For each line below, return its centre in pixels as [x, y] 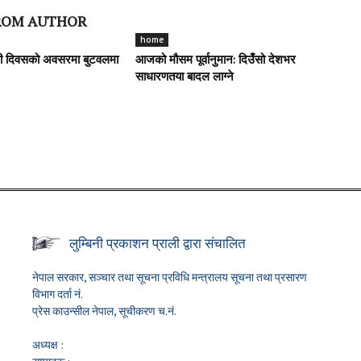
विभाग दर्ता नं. [58, 294]
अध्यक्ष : [48, 344]
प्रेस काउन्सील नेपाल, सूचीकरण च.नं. [104, 311]
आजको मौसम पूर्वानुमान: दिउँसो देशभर [216, 61]
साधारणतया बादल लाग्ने [185, 78]
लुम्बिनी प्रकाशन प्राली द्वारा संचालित [158, 243]
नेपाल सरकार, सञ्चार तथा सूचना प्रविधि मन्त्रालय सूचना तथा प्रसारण [170, 277]
